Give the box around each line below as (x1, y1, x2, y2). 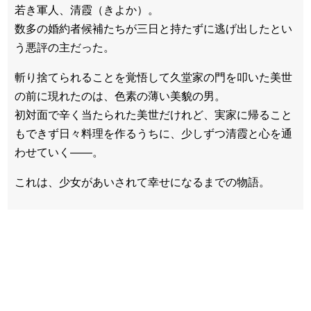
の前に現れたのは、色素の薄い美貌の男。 (15, 90, 226, 102)
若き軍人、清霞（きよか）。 (15, 3, 159, 16)
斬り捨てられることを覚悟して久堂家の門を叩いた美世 (15, 71, 292, 83)
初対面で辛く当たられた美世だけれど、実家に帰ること (15, 108, 292, 121)
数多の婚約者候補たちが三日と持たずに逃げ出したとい (15, 22, 292, 35)
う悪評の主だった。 (15, 41, 115, 53)
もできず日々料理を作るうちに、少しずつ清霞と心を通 (15, 127, 292, 140)
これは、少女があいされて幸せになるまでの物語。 (15, 176, 270, 188)
